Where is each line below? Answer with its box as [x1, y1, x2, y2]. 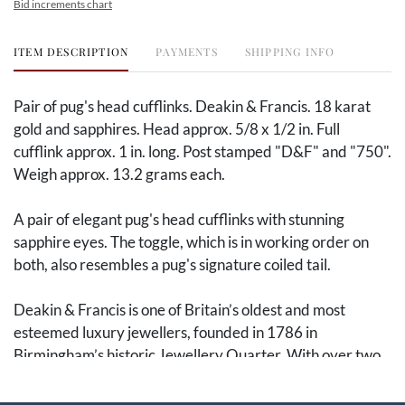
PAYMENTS [155, 43, 218, 59]
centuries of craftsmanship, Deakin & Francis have [14, 367, 342, 387]
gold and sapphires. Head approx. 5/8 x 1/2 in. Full [14, 118, 340, 138]
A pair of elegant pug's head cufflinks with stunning [14, 209, 344, 229]
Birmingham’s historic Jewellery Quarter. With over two [14, 344, 381, 364]
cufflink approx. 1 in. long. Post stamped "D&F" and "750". [14, 141, 391, 161]
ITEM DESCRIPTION [14, 43, 129, 59]
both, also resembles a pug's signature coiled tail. [14, 254, 334, 274]
